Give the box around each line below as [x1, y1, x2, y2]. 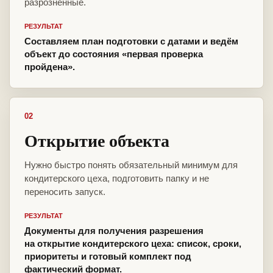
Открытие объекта [24, 128, 169, 154]
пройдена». [24, 62, 75, 73]
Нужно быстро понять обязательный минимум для [24, 160, 238, 171]
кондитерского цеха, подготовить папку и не [24, 173, 209, 184]
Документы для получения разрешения [24, 225, 204, 236]
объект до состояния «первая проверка [24, 49, 203, 60]
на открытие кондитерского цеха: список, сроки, [24, 238, 241, 249]
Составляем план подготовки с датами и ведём [24, 36, 238, 47]
